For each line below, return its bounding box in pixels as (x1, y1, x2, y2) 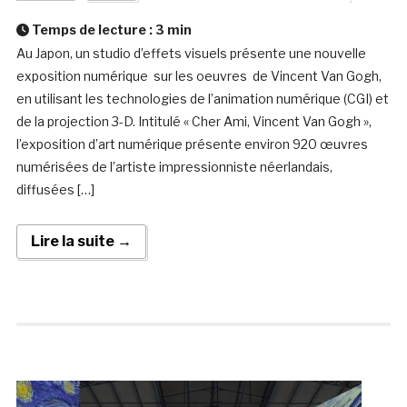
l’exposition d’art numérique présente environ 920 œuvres (15, 136, 368, 153)
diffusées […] (15, 182, 94, 198)
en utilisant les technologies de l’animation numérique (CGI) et (15, 91, 389, 107)
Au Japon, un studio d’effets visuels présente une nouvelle (15, 45, 366, 62)
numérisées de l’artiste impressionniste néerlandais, (15, 159, 333, 175)
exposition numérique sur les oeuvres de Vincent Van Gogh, (15, 68, 382, 84)
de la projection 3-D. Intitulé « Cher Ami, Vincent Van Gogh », (15, 114, 372, 130)
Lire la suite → (30, 233, 132, 251)
